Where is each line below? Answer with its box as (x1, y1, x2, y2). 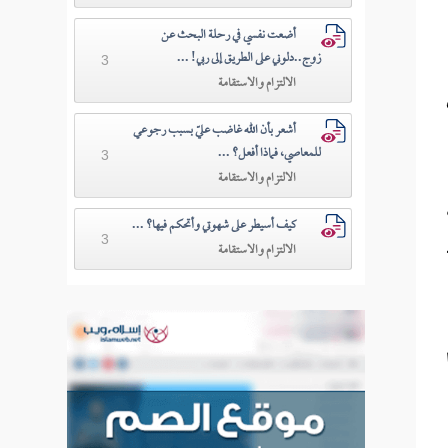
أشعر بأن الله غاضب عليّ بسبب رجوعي (133, 118, 297, 144)
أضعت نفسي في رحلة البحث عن (161, 23, 297, 49)
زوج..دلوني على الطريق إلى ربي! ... (177, 46, 322, 72)
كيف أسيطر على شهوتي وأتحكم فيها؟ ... (132, 213, 297, 239)
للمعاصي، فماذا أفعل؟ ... (218, 141, 322, 167)
